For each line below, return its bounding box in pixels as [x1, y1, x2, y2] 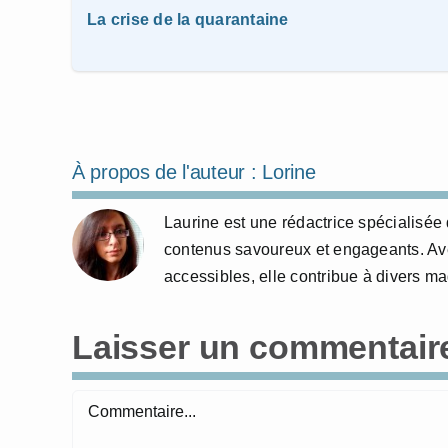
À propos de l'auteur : [72, 161, 263, 183]
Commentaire [71, 394, 170, 411]
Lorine [262, 161, 316, 183]
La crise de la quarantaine [87, 11, 289, 28]
